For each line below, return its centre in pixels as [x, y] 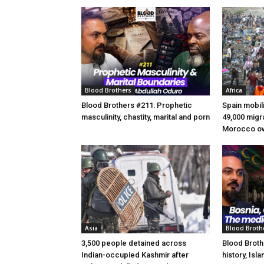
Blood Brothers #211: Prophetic [137, 105]
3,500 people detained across [134, 243]
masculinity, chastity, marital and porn [146, 117]
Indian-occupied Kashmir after [135, 255]
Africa [234, 90]
